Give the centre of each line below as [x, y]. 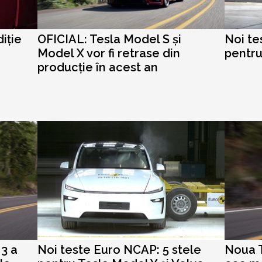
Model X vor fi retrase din [109, 53]
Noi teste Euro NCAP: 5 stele [119, 250]
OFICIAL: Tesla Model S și [109, 39]
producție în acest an [98, 67]
